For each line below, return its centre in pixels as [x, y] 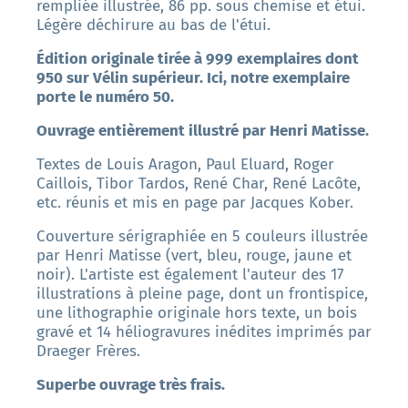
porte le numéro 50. [105, 97]
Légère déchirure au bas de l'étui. [153, 25]
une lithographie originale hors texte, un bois [197, 313]
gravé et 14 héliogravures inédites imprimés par [204, 332]
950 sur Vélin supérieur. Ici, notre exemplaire [193, 78]
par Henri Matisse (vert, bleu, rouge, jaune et [194, 256]
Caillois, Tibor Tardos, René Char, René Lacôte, [199, 184]
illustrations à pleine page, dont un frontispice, [202, 294]
